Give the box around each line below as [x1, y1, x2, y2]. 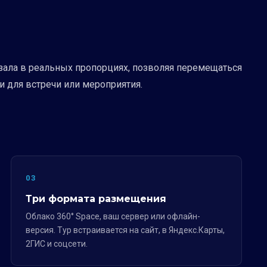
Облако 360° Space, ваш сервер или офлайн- [26, 212, 200, 221]
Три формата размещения [26, 193, 166, 204]
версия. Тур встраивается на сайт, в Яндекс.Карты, [26, 225, 225, 235]
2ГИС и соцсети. [26, 239, 88, 249]
